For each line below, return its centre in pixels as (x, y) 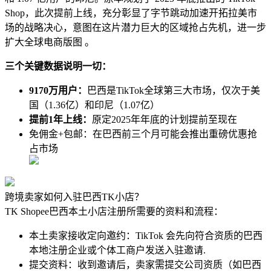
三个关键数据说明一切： (58, 67)
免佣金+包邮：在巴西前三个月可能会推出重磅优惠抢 (143, 134)
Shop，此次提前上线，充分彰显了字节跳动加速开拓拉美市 (131, 13)
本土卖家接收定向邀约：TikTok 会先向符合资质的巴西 (146, 236)
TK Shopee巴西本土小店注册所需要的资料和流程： (114, 212)
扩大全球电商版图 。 (50, 42)
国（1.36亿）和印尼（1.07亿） (94, 105)
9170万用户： (58, 91)
